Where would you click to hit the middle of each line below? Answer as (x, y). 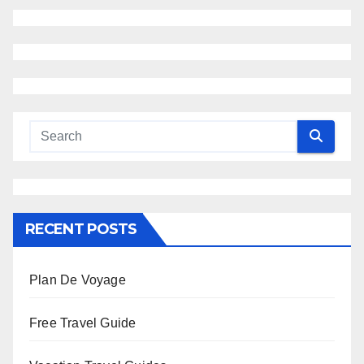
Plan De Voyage (78, 279)
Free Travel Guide (83, 323)
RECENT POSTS (81, 229)
